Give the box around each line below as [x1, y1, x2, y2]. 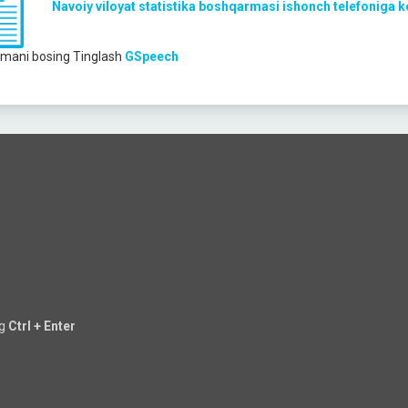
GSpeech [125, 49, 178, 64]
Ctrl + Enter [8, 319, 76, 333]
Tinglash [73, 49, 125, 64]
